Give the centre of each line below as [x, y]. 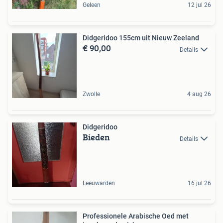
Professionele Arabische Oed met [136, 216]
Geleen [92, 5]
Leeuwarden [99, 183]
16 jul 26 [199, 183]
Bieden [96, 137]
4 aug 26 [199, 94]
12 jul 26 [199, 5]
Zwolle [91, 94]
